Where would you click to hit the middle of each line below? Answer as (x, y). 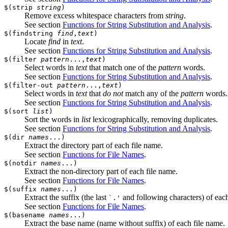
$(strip (20, 7)
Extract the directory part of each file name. (94, 145)
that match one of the (123, 67)
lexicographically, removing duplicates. (154, 119)
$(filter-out (31, 85)
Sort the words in (53, 119)
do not (113, 93)
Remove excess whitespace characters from (95, 15)
